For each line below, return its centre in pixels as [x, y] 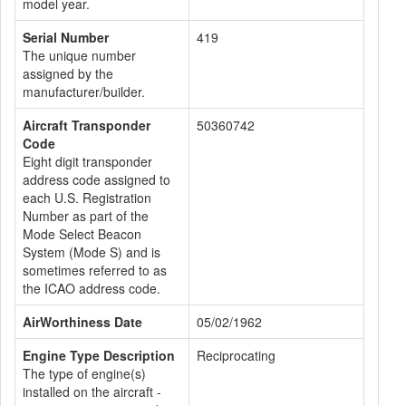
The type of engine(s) [84, 373]
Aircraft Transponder [87, 125]
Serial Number [66, 37]
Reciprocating [236, 355]
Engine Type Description [99, 355]
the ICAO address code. [92, 288]
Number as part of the [86, 216]
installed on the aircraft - [92, 391]
